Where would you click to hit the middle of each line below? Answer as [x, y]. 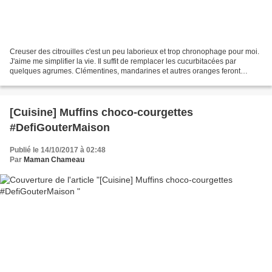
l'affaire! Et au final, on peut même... [68, 81]
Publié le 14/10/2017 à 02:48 [58, 150]
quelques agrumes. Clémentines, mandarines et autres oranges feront [125, 71]
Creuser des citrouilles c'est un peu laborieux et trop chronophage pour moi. [134, 52]
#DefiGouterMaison [60, 128]
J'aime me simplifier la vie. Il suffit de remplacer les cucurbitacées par [123, 62]
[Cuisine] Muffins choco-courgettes [101, 113]
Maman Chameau [54, 160]
